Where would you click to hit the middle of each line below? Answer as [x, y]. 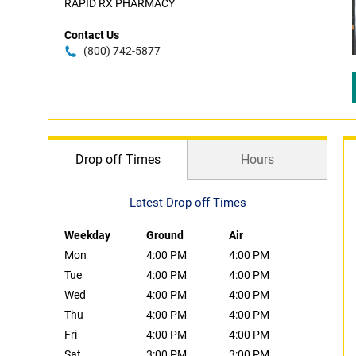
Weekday [87, 235]
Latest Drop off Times [188, 203]
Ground [165, 235]
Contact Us [92, 35]
